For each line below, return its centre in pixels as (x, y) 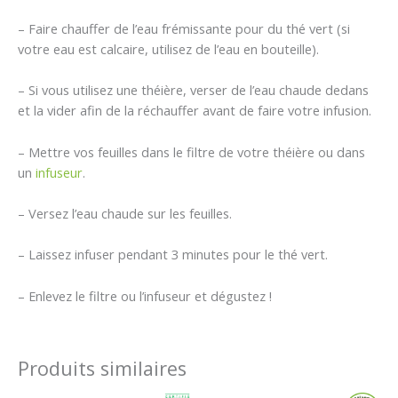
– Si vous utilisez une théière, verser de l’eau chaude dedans (193, 90)
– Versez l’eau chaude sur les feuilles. (125, 214)
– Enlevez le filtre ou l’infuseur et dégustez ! (145, 295)
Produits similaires (102, 369)
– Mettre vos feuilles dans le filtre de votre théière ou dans (191, 151)
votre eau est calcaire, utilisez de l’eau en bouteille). (168, 49)
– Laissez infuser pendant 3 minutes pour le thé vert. (173, 255)
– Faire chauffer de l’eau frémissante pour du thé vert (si (184, 29)
